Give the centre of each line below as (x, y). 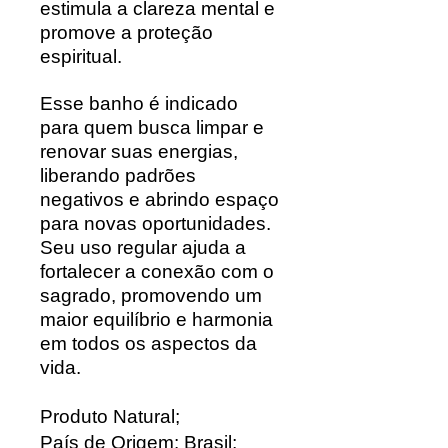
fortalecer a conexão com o (157, 271)
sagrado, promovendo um (151, 295)
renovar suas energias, (139, 151)
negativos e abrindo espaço (159, 199)
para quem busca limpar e (152, 127)
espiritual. (81, 56)
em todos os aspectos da (148, 343)
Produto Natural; (110, 416)
